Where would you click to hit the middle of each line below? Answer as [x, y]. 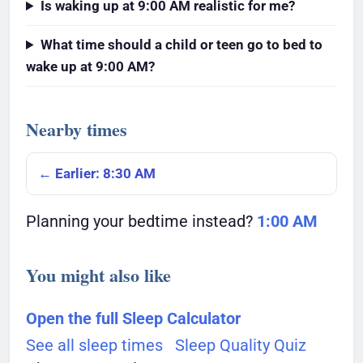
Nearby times [77, 130]
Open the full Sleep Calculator [133, 318]
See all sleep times [94, 345]
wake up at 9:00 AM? [90, 67]
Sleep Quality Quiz [241, 345]
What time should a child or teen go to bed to [182, 45]
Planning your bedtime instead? [141, 222]
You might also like [98, 275]
